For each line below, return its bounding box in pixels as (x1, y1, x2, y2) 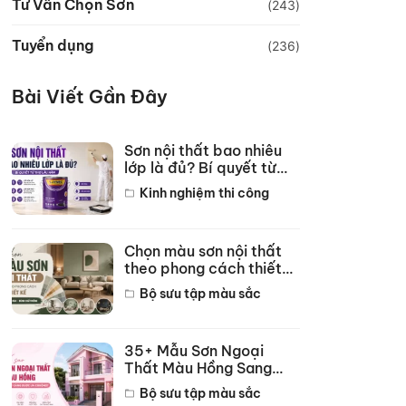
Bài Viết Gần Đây (12, 85, 168, 108)
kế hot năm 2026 (124, 275, 244, 295)
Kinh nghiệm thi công (140, 185, 269, 201)
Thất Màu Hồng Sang (124, 359, 272, 378)
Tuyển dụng (12, 36, 93, 54)
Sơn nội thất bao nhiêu (124, 141, 282, 159)
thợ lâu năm (124, 176, 208, 194)
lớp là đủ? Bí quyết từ (124, 159, 276, 177)
